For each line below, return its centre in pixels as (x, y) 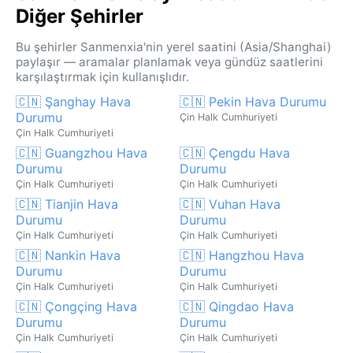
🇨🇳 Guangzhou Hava (82, 152)
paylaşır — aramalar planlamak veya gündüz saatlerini (169, 61)
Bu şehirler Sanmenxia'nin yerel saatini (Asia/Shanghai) (174, 46)
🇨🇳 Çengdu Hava (235, 152)
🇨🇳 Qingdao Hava (237, 306)
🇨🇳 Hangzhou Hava (242, 255)
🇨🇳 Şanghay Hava (73, 101)
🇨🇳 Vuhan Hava (230, 204)
